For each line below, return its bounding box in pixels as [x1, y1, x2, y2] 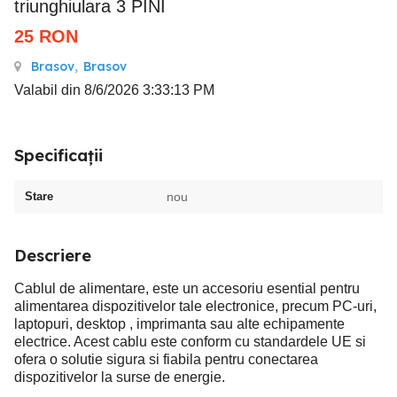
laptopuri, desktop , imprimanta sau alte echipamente [14, 316, 345, 331]
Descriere [14, 245, 91, 266]
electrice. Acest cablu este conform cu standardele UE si [14, 334, 366, 349]
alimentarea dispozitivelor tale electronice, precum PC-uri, [14, 299, 377, 314]
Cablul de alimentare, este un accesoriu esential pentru [14, 281, 360, 296]
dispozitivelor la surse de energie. [14, 370, 225, 385]
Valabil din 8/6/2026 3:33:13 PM [14, 82, 214, 97]
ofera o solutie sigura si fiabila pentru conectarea [14, 352, 318, 367]
